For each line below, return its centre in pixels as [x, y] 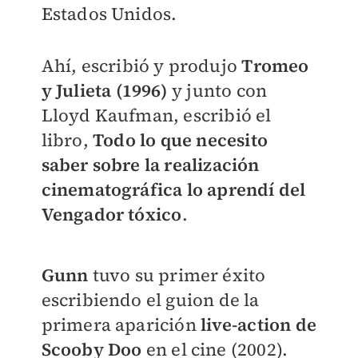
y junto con [217, 90]
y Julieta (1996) [104, 90]
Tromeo [275, 65]
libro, [67, 139]
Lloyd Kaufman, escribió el [156, 115]
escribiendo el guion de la [150, 299]
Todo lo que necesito [180, 139]
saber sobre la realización [150, 164]
